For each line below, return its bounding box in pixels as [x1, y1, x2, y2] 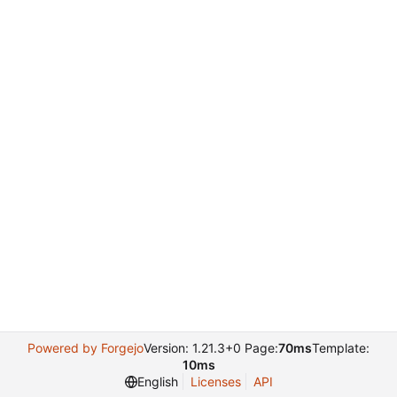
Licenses [190, 374, 241, 389]
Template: [312, 340, 370, 355]
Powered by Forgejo [27, 340, 144, 355]
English [136, 374, 178, 389]
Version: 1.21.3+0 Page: [144, 340, 278, 355]
